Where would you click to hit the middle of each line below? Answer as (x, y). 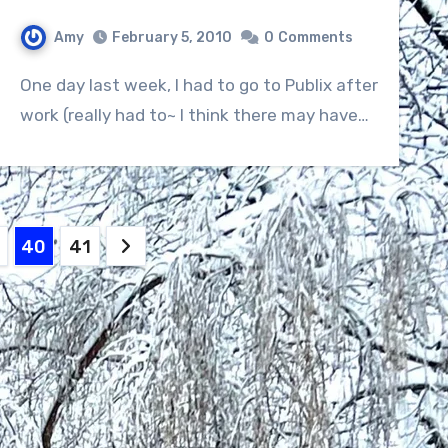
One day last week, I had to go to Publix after (25, 85)
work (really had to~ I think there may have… (194, 115)
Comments (315, 38)
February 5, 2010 (171, 38)
